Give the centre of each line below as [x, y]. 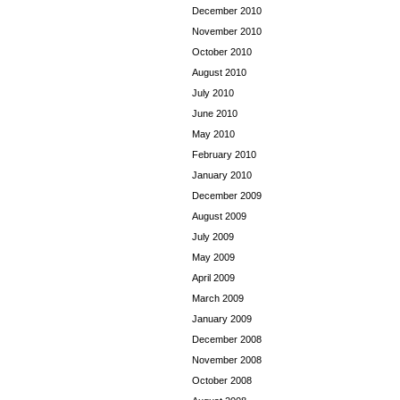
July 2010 [213, 93]
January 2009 [222, 319]
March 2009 [218, 298]
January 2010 [222, 175]
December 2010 [227, 11]
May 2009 [213, 257]
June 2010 [215, 113]
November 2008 [227, 360]
